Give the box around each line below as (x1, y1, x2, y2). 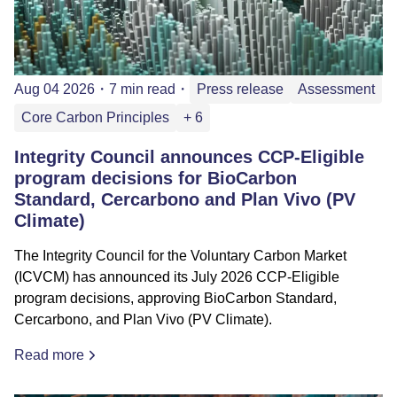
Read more (14, 346, 84, 362)
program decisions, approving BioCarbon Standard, (14, 290, 337, 306)
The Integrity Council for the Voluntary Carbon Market (14, 247, 346, 263)
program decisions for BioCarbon (14, 167, 297, 188)
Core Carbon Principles (21, 109, 169, 125)
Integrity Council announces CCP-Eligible (14, 146, 364, 167)
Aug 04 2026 (14, 81, 95, 97)
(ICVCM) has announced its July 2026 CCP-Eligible (14, 269, 339, 284)
